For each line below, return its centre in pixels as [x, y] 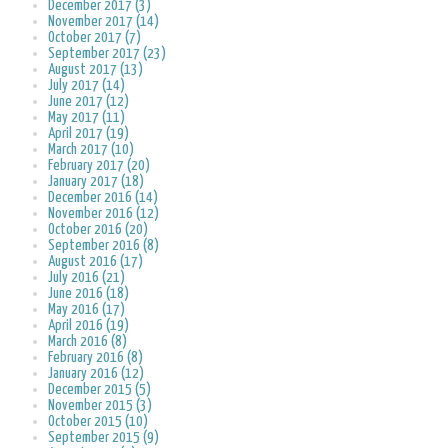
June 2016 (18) [88, 294]
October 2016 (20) [98, 230]
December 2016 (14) [103, 198]
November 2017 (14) [103, 22]
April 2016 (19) [88, 326]
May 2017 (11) [86, 118]
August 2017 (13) [95, 70]
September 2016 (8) [103, 246]
